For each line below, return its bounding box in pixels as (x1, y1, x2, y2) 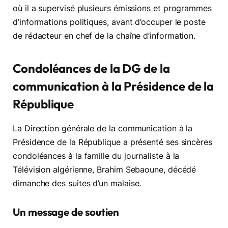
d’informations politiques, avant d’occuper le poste (13, 17, 206, 27)
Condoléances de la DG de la (13, 60, 170, 76)
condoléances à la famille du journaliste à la (13, 151, 180, 161)
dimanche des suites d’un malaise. (13, 179, 141, 189)
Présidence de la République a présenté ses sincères (13, 137, 212, 148)
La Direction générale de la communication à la (13, 124, 193, 134)
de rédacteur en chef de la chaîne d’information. (13, 31, 196, 41)
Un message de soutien (13, 206, 120, 219)
